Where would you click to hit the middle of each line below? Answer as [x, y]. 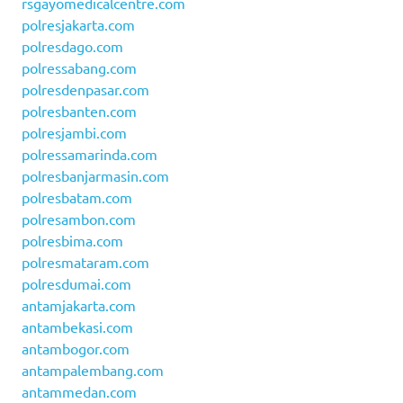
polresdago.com [72, 45]
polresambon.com [79, 218]
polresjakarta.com [78, 24]
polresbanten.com [79, 110]
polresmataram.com [85, 261]
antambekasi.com [77, 326]
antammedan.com [79, 391]
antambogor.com [76, 348]
